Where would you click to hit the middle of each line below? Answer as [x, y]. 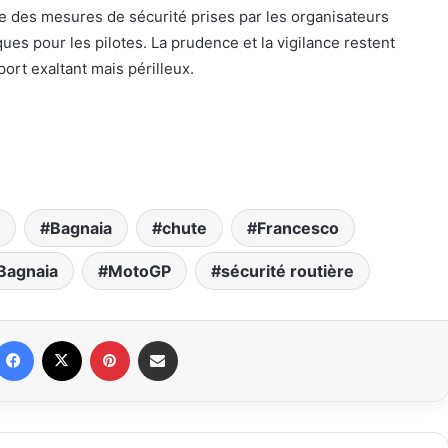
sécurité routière [287, 270]
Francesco [298, 227]
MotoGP [139, 270]
